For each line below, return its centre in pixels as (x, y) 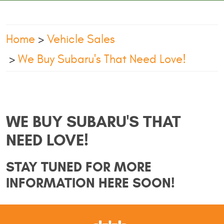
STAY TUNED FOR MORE (79, 167)
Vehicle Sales (81, 39)
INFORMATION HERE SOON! (90, 183)
